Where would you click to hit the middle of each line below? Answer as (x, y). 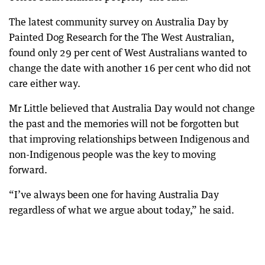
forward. (28, 169)
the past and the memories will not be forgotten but (124, 123)
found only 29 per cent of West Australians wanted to (128, 52)
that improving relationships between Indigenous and (129, 139)
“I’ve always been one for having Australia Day (114, 194)
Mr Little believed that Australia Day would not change (132, 108)
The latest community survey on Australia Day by (119, 22)
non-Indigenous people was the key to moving (112, 154)
